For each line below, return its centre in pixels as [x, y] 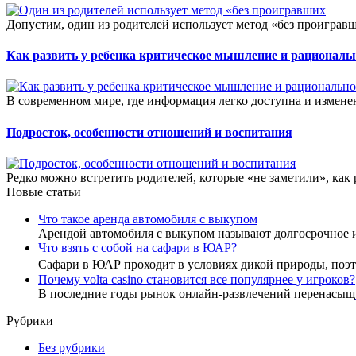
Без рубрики [72, 347]
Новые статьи [44, 192]
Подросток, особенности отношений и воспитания [149, 132]
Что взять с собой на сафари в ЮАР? [137, 247]
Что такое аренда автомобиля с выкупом [148, 219]
